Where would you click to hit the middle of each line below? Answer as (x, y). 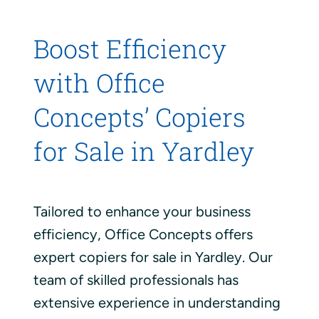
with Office (99, 83)
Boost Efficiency (130, 49)
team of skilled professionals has (136, 280)
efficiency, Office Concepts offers (143, 235)
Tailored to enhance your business (142, 212)
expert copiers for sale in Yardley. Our (153, 257)
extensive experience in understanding (157, 303)
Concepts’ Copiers (139, 117)
